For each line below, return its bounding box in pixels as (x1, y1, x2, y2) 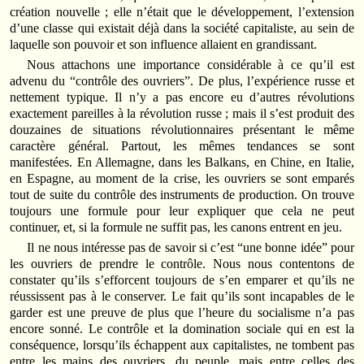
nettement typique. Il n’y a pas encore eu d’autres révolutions (10, 89, 354, 104)
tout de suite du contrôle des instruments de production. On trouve (10, 187, 354, 201)
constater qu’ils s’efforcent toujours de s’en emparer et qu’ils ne (10, 273, 354, 288)
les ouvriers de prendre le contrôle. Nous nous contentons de (10, 257, 354, 271)
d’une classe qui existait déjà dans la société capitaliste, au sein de (10, 20, 354, 35)
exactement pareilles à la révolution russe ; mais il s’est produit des (10, 106, 354, 120)
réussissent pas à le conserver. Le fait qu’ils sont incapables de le (10, 289, 354, 304)
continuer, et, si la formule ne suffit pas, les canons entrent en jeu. (10, 219, 343, 234)
